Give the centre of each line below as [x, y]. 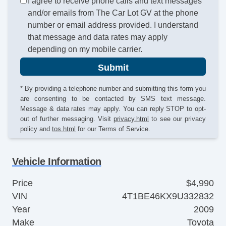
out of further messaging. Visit [67, 119]
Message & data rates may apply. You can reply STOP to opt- [113, 109]
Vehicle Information [57, 162]
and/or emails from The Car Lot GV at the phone [113, 13]
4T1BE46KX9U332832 [168, 196]
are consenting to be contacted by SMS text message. [113, 99]
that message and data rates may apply [98, 37]
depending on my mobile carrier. [85, 49]
